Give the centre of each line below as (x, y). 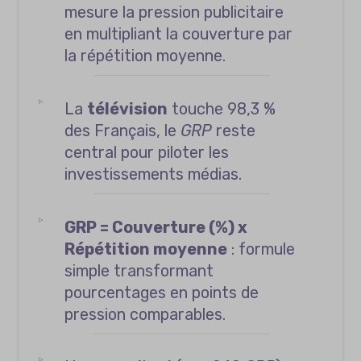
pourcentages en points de (162, 292)
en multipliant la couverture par (179, 34)
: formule (261, 249)
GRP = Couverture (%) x (156, 227)
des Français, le (123, 130)
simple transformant (139, 270)
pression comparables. (145, 314)
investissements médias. (154, 174)
